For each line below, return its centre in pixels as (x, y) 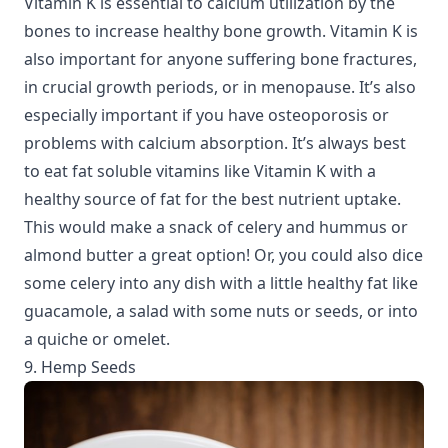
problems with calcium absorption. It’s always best (215, 142)
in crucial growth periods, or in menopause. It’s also (220, 86)
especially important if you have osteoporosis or (206, 114)
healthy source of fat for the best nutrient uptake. (212, 198)
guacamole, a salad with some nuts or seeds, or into (221, 310)
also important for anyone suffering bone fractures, (220, 58)
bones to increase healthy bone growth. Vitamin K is (221, 30)
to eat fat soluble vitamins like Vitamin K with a (200, 170)
